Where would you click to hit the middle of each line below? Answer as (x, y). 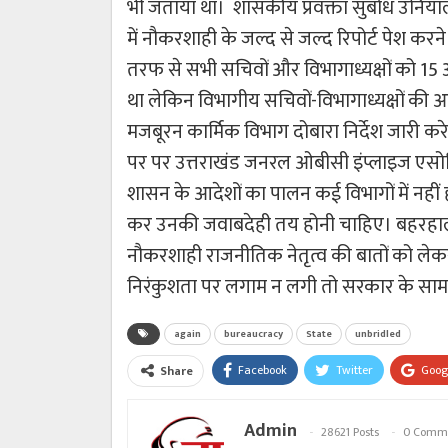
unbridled (378, 333)
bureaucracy (253, 333)
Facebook (262, 369)
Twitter (354, 369)
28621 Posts (350, 431)
